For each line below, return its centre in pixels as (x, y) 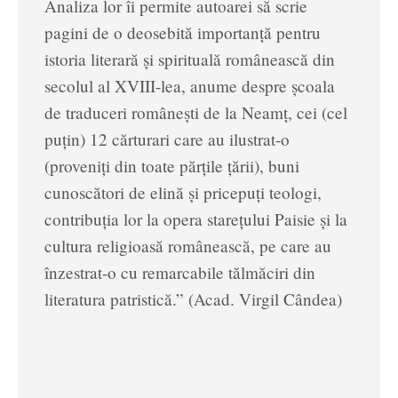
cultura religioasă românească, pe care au (188, 245)
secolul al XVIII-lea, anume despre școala (190, 85)
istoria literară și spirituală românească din (190, 59)
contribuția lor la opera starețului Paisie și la (196, 219)
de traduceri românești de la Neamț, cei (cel (196, 112)
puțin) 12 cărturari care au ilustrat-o (167, 139)
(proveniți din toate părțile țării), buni (172, 165)
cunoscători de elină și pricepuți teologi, (183, 192)
